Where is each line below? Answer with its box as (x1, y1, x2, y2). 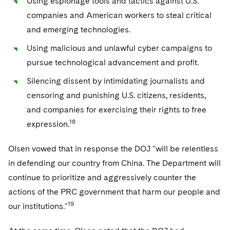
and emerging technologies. (27, 25, 130, 34)
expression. (27, 119, 69, 129)
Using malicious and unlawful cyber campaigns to (27, 43, 212, 53)
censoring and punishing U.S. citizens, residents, (27, 90, 206, 100)
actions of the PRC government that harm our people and (8, 187, 220, 197)
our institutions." (8, 201, 68, 211)
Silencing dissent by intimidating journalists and (27, 76, 205, 86)
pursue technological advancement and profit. (27, 57, 199, 67)
